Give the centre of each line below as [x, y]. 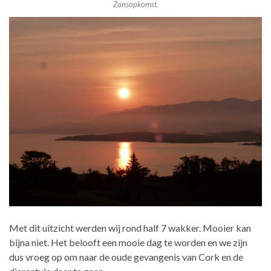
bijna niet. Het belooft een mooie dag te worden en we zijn [128, 243]
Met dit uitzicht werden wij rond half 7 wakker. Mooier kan [130, 228]
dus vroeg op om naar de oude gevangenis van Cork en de [126, 257]
